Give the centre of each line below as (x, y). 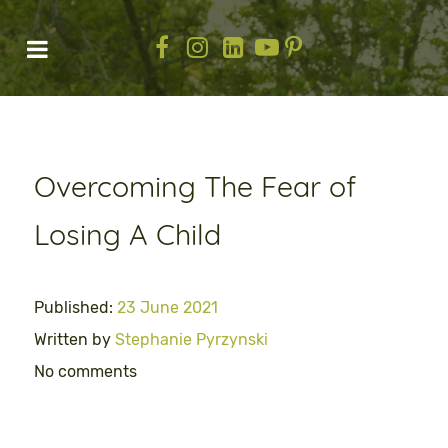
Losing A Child (127, 234)
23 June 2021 (167, 307)
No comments (85, 371)
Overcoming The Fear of (195, 186)
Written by (74, 339)
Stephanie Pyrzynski (191, 339)
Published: (75, 307)
